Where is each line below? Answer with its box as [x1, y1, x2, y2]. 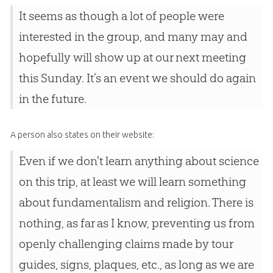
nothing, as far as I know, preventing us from [18, 216, 255, 231]
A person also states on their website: [10, 130, 154, 140]
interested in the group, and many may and [18, 29, 247, 44]
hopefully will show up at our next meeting [18, 50, 246, 65]
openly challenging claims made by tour [18, 236, 233, 252]
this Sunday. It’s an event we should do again [18, 71, 256, 86]
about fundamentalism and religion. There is [18, 195, 253, 210]
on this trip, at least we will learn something [18, 174, 246, 190]
